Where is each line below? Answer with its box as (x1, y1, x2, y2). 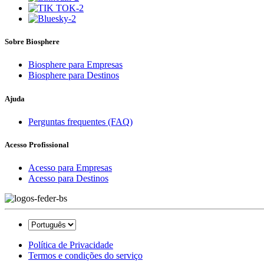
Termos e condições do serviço (28, 250, 143, 261)
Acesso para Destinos (28, 173, 108, 184)
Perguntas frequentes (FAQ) (28, 116, 133, 127)
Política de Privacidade (28, 240, 113, 250)
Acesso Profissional (5, 140, 69, 149)
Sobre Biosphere (5, 37, 60, 47)
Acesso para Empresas (28, 163, 112, 173)
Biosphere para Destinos (28, 70, 119, 81)
